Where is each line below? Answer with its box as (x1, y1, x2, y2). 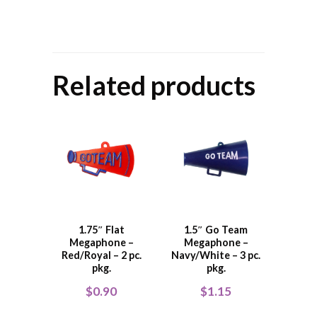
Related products (52, 69, 255, 101)
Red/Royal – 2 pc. (61, 249, 142, 262)
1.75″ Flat (78, 224, 125, 236)
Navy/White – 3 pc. (171, 249, 260, 262)
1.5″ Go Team (184, 224, 248, 236)
